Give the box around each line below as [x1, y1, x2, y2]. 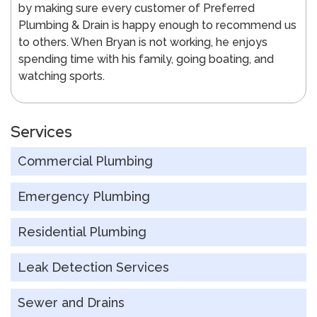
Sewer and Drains [18, 294, 125, 310]
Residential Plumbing [18, 224, 146, 239]
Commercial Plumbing [18, 153, 153, 168]
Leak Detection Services [18, 259, 169, 275]
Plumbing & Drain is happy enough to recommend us [18, 18, 296, 33]
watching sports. [18, 69, 105, 83]
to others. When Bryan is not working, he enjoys [18, 35, 267, 50]
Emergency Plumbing [18, 188, 150, 204]
